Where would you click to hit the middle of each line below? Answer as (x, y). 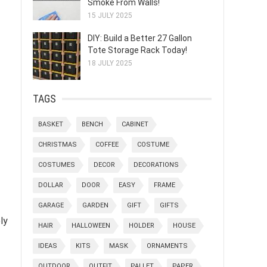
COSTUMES (57, 165)
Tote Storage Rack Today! (137, 50)
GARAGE (51, 205)
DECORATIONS (156, 165)
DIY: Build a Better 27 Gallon (140, 38)
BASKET (51, 124)
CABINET (135, 124)
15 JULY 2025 (110, 15)
